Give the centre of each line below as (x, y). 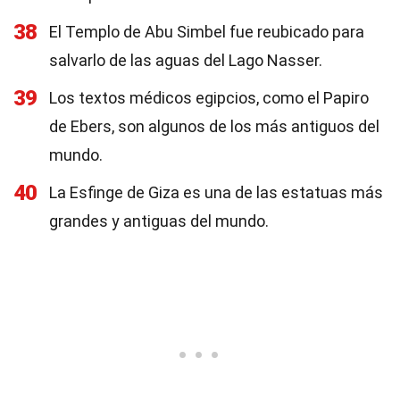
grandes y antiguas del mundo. (159, 221)
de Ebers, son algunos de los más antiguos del (214, 126)
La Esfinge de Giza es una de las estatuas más (216, 192)
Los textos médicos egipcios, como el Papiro (209, 98)
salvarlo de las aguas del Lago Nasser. (186, 60)
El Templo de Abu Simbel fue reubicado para (207, 32)
